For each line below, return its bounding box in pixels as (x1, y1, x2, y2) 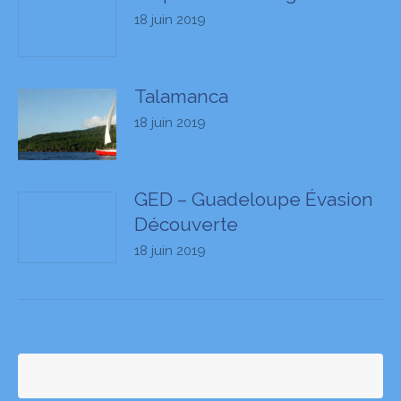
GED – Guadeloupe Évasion (134, 188, 373, 210)
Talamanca (134, 85, 228, 107)
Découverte (134, 213, 238, 235)
